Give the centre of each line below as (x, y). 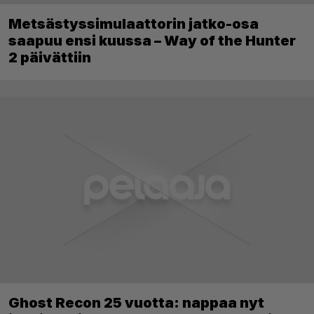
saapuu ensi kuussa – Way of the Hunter (152, 40)
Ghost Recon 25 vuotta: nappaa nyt (136, 303)
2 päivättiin (50, 57)
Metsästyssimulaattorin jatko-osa (134, 23)
